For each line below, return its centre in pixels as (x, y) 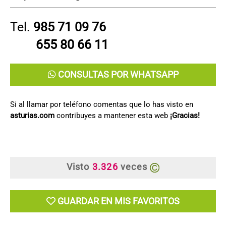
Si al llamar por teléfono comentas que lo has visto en (102, 104)
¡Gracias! (185, 115)
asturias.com (32, 115)
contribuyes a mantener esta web (112, 115)
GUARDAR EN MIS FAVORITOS (119, 201)
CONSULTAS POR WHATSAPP (117, 74)
